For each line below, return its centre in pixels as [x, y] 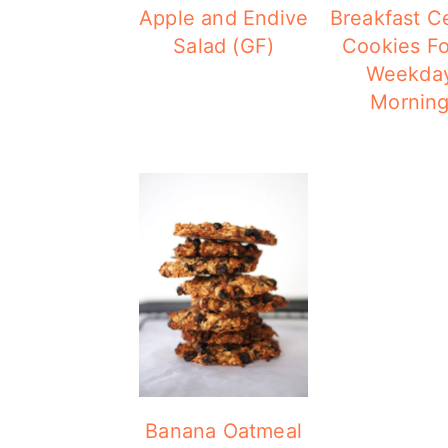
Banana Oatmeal [224, 430]
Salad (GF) [224, 45]
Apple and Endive [224, 17]
